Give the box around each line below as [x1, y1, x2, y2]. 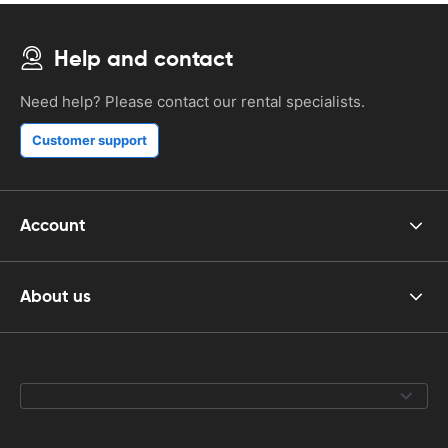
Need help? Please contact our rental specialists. [20, 91, 365, 111]
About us [20, 285, 91, 308]
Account [20, 214, 86, 237]
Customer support [32, 131, 147, 148]
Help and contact [54, 44, 233, 72]
